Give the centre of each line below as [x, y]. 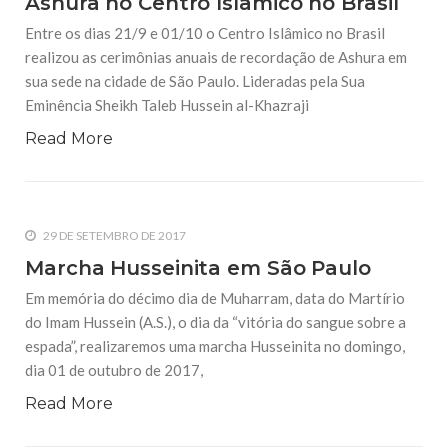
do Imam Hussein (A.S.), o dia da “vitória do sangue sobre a [215, 322]
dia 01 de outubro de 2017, [114, 370]
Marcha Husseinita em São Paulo [198, 268]
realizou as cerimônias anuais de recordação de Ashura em [216, 57]
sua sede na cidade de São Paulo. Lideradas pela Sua [195, 81]
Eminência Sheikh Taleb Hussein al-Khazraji [167, 105]
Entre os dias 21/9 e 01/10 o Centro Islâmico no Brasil [205, 33]
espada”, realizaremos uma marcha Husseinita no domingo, [215, 346]
